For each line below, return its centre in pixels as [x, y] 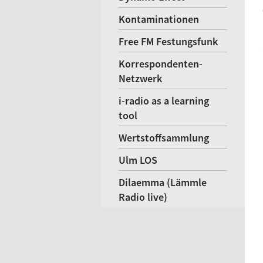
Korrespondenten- [161, 64]
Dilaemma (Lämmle [163, 182]
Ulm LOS [138, 160]
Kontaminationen [159, 19]
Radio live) [143, 197]
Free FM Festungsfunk [168, 41]
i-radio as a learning [164, 101]
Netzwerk [140, 78]
